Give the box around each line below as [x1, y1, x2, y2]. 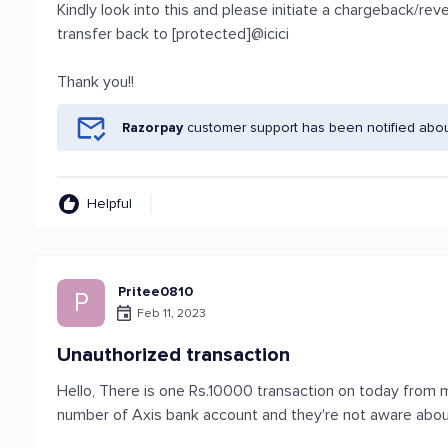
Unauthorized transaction [57, 343, 291, 367]
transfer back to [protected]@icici [57, 24, 290, 44]
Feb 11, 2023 [137, 305, 207, 321]
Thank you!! [57, 72, 135, 92]
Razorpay [122, 119, 184, 136]
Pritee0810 [118, 283, 194, 300]
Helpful [87, 195, 133, 212]
